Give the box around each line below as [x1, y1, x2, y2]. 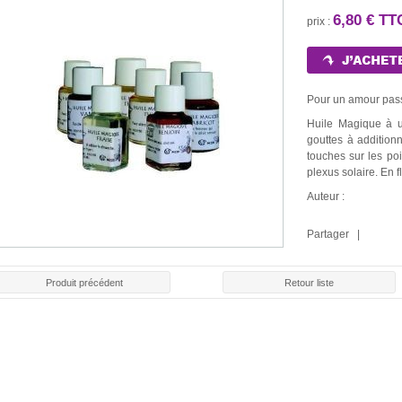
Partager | [307, 228, 365, 241]
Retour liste [284, 277, 334, 288]
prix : [307, 15, 333, 28]
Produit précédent [45, 277, 123, 288]
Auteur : [307, 190, 345, 204]
